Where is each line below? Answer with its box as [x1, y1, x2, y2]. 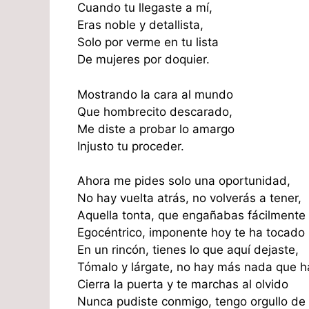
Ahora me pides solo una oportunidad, [77, 174, 290, 188]
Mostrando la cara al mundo [77, 87, 233, 101]
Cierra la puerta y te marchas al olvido [77, 277, 288, 292]
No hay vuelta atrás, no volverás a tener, [77, 191, 301, 206]
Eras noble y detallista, [77, 18, 203, 32]
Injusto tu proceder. [77, 139, 184, 153]
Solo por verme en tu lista [77, 35, 219, 50]
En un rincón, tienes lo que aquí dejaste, [77, 243, 299, 257]
